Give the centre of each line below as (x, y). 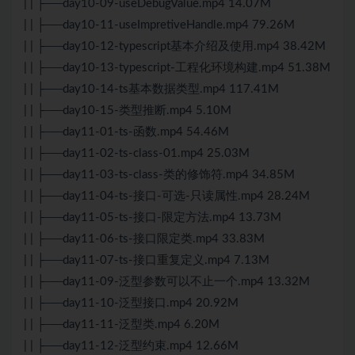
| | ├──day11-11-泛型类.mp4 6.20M (122, 325)
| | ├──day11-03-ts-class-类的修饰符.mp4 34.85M (159, 175)
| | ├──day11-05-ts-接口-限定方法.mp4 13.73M (153, 218)
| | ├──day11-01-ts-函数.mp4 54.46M (126, 132)
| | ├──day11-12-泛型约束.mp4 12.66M (131, 346)
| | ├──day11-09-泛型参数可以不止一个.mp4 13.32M (167, 282)
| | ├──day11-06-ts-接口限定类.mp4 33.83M (144, 239)
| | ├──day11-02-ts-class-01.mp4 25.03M (137, 154)
